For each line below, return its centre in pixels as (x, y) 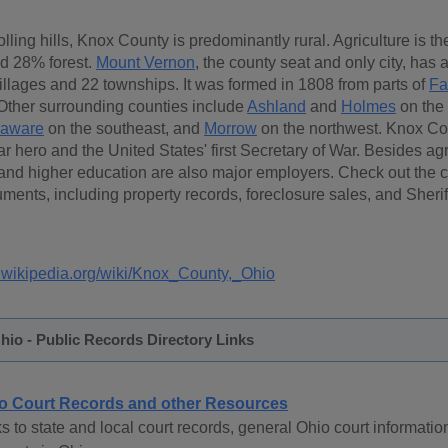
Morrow (230, 129)
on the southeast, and (124, 129)
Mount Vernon (145, 63)
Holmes (368, 107)
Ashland (276, 107)
